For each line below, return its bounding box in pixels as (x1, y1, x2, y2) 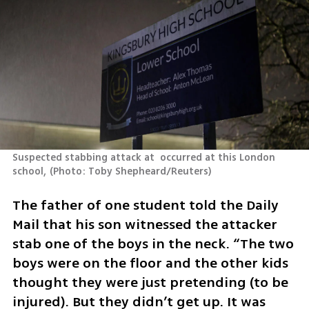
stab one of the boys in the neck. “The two (12, 233, 294, 254)
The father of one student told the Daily (12, 195, 279, 215)
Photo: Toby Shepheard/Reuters (53, 164, 209, 179)
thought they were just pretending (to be (12, 272, 288, 292)
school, (12, 164, 46, 179)
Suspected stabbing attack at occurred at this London (12, 150, 275, 166)
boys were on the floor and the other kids (12, 252, 288, 273)
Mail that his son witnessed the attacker (12, 214, 277, 235)
